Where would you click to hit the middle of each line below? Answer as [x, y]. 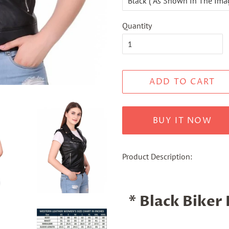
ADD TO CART [182, 82]
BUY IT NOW [182, 120]
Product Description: [157, 156]
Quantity [137, 26]
